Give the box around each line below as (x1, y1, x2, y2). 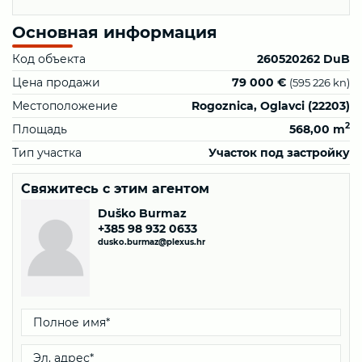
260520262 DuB (257, 51, 350, 66)
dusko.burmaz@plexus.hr (97, 236, 205, 247)
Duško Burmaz (97, 205, 187, 221)
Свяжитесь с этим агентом (21, 180, 209, 196)
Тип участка (12, 145, 82, 160)
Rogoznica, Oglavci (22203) (192, 98, 350, 113)
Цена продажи (12, 74, 100, 90)
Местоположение (12, 98, 118, 113)
